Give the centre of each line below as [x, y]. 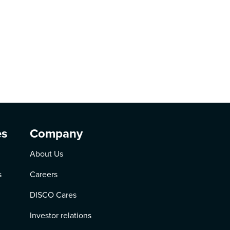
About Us [47, 154]
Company [56, 133]
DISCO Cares [53, 195]
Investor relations [61, 215]
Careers [44, 174]
